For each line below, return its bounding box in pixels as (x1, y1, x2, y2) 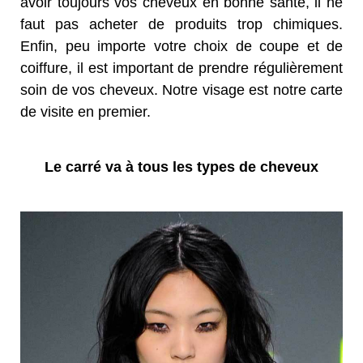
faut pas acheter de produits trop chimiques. (20, 16, 343, 33)
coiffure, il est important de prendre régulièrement (20, 60, 343, 77)
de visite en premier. (20, 104, 151, 121)
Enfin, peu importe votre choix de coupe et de (20, 38, 343, 55)
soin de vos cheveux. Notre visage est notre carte (20, 82, 343, 99)
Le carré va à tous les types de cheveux (45, 159, 318, 176)
